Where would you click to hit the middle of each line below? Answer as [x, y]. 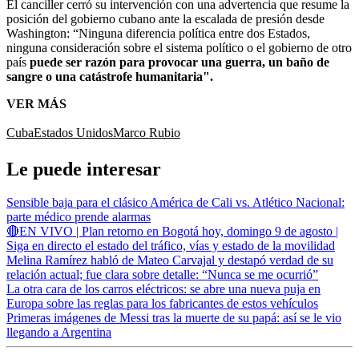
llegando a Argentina [59, 333]
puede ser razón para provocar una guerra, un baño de [178, 62]
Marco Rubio [147, 132]
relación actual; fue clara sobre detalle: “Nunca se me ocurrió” [162, 275]
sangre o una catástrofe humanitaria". [110, 76]
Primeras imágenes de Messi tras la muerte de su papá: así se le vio [174, 318]
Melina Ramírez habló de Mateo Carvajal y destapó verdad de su [170, 260]
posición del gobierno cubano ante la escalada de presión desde [165, 18]
